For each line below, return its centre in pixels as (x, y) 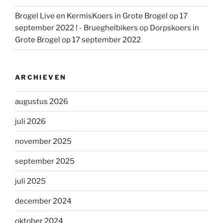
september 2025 (45, 161)
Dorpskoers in (174, 28)
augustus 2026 (42, 101)
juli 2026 (30, 121)
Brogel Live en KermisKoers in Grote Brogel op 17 (101, 16)
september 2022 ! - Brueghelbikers (76, 28)
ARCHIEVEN (41, 77)
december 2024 (43, 201)
